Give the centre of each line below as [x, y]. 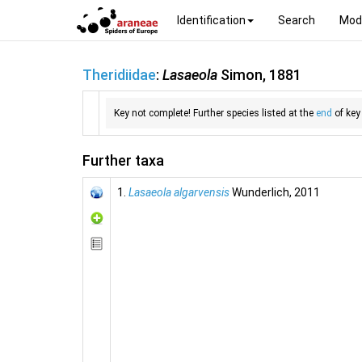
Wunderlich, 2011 [275, 192]
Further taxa [123, 160]
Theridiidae [119, 74]
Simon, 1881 [259, 74]
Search [297, 20]
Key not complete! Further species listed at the [215, 113]
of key [346, 113]
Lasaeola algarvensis [179, 192]
